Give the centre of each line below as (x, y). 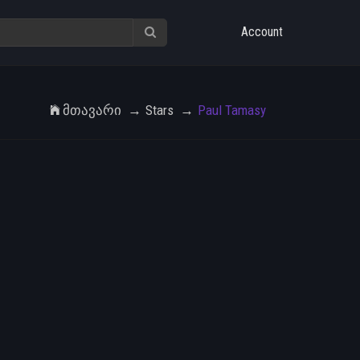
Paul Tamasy (232, 110)
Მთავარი (92, 110)
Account (262, 32)
